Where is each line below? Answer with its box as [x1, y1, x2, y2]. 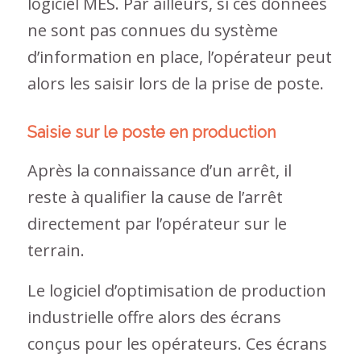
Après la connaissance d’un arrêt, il [27, 159, 292, 181]
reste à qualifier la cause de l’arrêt [27, 185, 283, 208]
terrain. [27, 239, 85, 261]
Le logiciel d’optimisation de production [27, 279, 326, 301]
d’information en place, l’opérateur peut [27, 45, 332, 68]
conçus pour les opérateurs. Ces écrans [27, 332, 327, 355]
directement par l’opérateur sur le [27, 212, 287, 234]
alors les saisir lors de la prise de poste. [27, 72, 324, 94]
